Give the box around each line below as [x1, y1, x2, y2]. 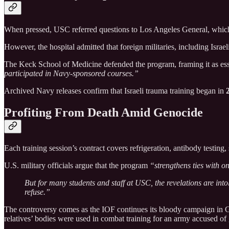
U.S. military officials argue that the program [4, 161, 150, 170]
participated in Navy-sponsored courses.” [4, 68, 139, 78]
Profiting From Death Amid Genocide [4, 105, 203, 119]
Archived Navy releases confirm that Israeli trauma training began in [4, 86, 226, 95]
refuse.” [25, 187, 50, 196]
